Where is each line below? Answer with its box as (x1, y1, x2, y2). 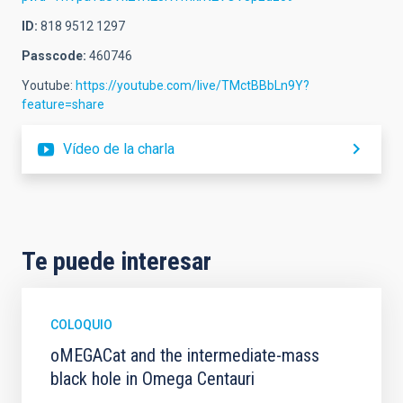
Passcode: (22, 49, 86, 63)
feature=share (22, 97, 104, 112)
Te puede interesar (22, 246, 211, 276)
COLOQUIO (50, 318, 112, 332)
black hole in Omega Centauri (50, 368, 255, 390)
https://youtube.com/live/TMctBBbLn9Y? (76, 78, 309, 93)
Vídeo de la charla (63, 140, 175, 157)
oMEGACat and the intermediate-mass (50, 345, 319, 366)
